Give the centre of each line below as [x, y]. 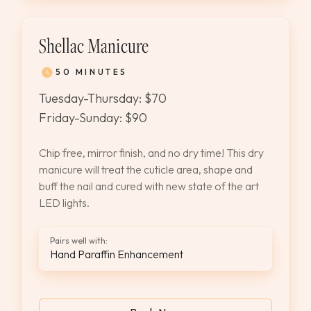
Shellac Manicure [94, 45]
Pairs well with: [79, 241]
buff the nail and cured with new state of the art [149, 186]
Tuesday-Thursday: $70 [103, 98]
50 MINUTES [92, 72]
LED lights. [64, 203]
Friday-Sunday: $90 [93, 118]
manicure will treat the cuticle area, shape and [146, 169]
